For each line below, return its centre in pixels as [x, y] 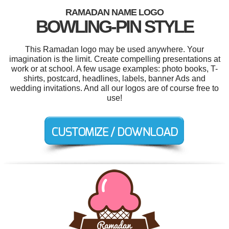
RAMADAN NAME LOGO [114, 13]
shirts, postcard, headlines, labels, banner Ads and [114, 79]
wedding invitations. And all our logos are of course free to [114, 88]
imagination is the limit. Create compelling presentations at [114, 59]
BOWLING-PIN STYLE [114, 27]
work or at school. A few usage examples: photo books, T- [114, 69]
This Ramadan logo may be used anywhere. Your [114, 50]
